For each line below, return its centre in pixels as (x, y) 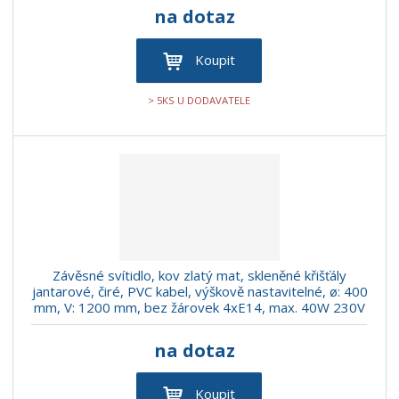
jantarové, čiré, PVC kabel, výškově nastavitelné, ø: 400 (199, 292)
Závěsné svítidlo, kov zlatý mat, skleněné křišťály (199, 276)
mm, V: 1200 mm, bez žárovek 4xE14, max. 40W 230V (199, 308)
